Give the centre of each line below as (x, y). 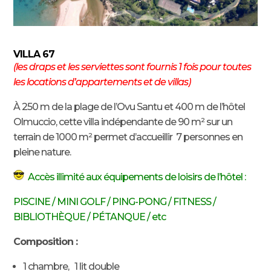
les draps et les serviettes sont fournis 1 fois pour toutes (134, 67)
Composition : (46, 241)
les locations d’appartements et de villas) (102, 82)
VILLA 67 (34, 54)
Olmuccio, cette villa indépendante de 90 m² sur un (123, 122)
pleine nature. (42, 152)
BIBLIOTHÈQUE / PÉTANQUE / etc (90, 217)
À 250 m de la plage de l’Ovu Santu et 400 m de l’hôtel (129, 106)
